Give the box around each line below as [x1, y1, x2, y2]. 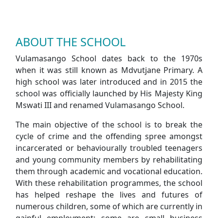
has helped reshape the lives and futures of [16, 189, 202, 200]
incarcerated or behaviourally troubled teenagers [16, 143, 202, 153]
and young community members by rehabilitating [16, 154, 202, 165]
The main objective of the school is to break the [16, 119, 202, 130]
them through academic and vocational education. [16, 166, 202, 177]
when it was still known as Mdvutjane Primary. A [16, 65, 202, 75]
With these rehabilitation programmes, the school [16, 178, 202, 188]
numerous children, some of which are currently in [16, 201, 202, 212]
